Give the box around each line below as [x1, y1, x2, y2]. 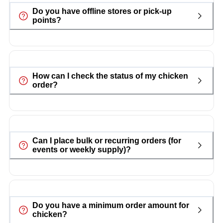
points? [32, 16, 61, 25]
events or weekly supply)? [32, 145, 131, 154]
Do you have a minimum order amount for [32, 201, 189, 210]
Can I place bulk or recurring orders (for [32, 136, 181, 145]
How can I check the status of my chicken [32, 72, 188, 81]
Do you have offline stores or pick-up [32, 7, 172, 16]
